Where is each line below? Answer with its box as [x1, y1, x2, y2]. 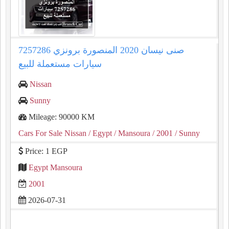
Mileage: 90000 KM [27, 112, 95, 121]
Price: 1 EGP [23, 147, 67, 155]
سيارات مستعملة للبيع [18, 59, 102, 69]
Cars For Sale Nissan [18, 129, 86, 138]
